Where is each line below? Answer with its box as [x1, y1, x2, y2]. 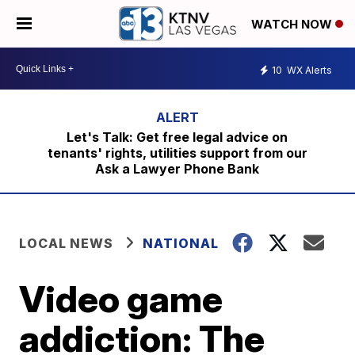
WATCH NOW [251, 17, 335, 32]
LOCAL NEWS [19, 235, 114, 251]
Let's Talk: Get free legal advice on [67, 129, 288, 145]
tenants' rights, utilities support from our [47, 145, 307, 161]
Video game [19, 277, 223, 321]
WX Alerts [284, 63, 332, 76]
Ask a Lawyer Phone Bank [95, 161, 260, 177]
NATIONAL [143, 235, 219, 251]
